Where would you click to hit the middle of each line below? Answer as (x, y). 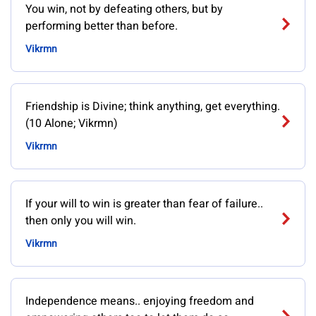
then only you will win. (81, 221)
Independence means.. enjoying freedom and (140, 301)
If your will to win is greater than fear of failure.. (144, 204)
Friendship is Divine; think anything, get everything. (153, 107)
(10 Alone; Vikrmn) (72, 123)
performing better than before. (102, 26)
